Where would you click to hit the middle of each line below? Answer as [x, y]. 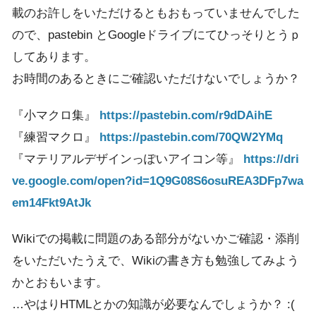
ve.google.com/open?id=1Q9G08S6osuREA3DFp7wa [158, 181]
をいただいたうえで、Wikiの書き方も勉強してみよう [156, 261]
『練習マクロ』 [56, 137]
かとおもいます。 [60, 283]
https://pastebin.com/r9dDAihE [186, 115]
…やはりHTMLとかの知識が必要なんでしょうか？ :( [153, 305]
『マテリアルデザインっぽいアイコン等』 [128, 159]
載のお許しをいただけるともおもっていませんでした [156, 13]
